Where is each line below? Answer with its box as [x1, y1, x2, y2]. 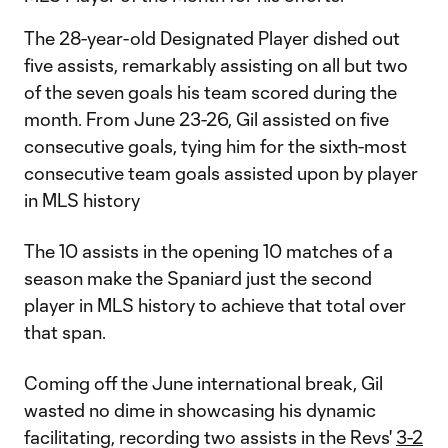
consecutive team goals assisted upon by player [24, 162, 418, 184]
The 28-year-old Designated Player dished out [24, 27, 400, 49]
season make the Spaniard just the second [24, 267, 372, 289]
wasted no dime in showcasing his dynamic [24, 399, 376, 421]
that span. [24, 321, 106, 343]
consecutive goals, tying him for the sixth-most [24, 135, 407, 157]
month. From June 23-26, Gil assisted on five [24, 108, 389, 130]
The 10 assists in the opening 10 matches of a [24, 240, 393, 262]
